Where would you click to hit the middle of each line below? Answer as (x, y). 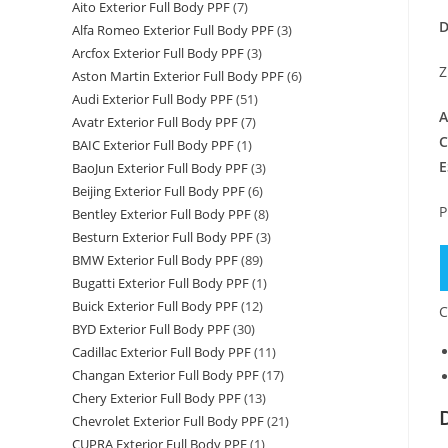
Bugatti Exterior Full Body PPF (160, 283)
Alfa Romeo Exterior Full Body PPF (173, 30)
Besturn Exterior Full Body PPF (162, 237)
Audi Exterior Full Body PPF (152, 99)
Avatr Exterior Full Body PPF (155, 122)
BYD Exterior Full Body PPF (151, 329)
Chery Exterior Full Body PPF (156, 398)
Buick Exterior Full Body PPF (155, 306)
